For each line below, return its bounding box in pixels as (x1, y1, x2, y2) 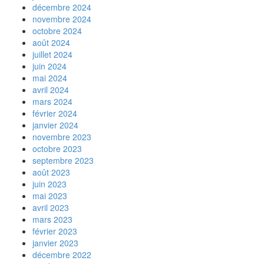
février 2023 (32, 225, 77, 237)
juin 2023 (32, 178, 67, 190)
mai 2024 (32, 72, 67, 84)
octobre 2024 (32, 25, 82, 37)
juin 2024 (32, 60, 67, 72)
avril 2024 (32, 84, 69, 95)
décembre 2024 (32, 1, 91, 13)
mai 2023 (32, 190, 67, 202)
